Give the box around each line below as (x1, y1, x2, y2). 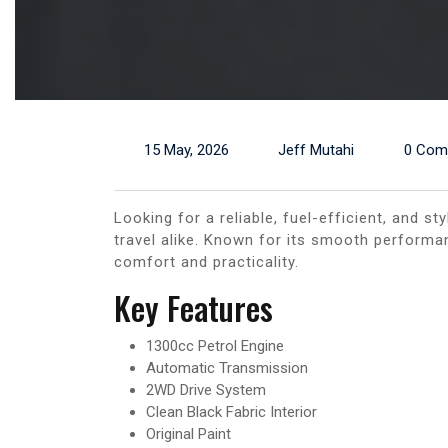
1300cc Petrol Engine (146, 336, 284, 355)
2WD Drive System (146, 380, 266, 399)
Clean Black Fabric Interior (146, 402, 317, 421)
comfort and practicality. (114, 252, 299, 271)
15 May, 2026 (143, 140, 229, 159)
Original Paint (146, 424, 231, 443)
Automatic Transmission (146, 358, 308, 377)
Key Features (114, 283, 273, 331)
